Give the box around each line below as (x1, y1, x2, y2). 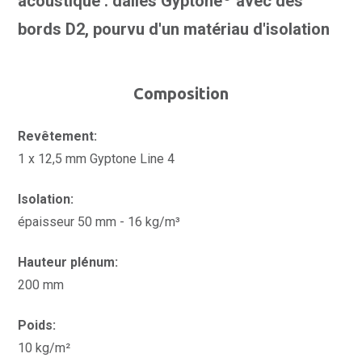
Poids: (18, 318, 56, 333)
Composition (133, 84, 229, 103)
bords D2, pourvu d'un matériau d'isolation (18, 19, 330, 39)
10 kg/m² (18, 340, 70, 356)
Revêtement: (18, 128, 97, 144)
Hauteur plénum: (18, 255, 118, 270)
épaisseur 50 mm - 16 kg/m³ (18, 214, 180, 229)
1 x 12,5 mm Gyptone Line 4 (18, 151, 175, 166)
